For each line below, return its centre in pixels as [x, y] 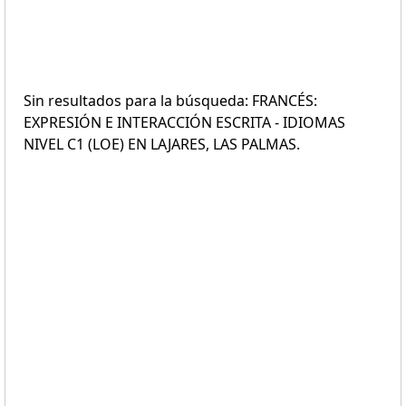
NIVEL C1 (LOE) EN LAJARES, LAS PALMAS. [162, 144]
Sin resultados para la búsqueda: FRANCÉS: [170, 101]
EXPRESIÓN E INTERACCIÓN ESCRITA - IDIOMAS [184, 122]
